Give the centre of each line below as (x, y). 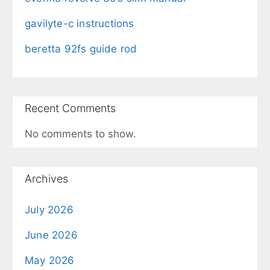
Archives (46, 179)
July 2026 (49, 210)
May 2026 (50, 261)
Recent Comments (70, 108)
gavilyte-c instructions (80, 24)
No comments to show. (80, 134)
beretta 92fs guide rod (81, 49)
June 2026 (51, 235)
